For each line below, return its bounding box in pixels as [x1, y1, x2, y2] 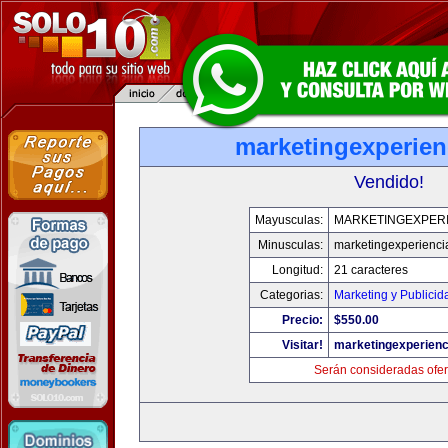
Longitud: [271, 263, 323, 277]
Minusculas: [257, 238, 323, 252]
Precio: [281, 313, 323, 327]
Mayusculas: [254, 213, 323, 227]
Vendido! [354, 172, 424, 192]
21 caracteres [333, 263, 408, 277]
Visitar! [281, 338, 323, 352]
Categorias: [259, 288, 323, 302]
